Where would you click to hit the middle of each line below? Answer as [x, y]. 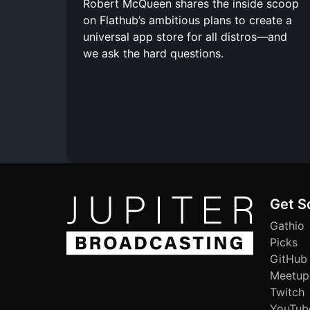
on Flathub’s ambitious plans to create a [188, 20]
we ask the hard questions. [153, 53]
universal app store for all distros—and [185, 36]
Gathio [287, 225]
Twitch [287, 292]
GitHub [289, 258]
